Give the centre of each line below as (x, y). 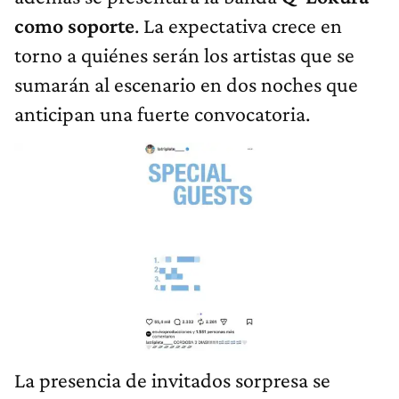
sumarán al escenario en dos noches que (186, 85)
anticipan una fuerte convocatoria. (162, 114)
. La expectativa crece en (238, 26)
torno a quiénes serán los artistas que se (184, 55)
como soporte (74, 26)
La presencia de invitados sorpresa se (172, 379)
